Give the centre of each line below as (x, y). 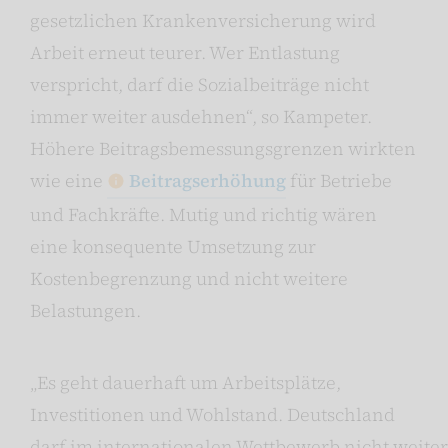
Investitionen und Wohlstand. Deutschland (212, 414)
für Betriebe (339, 180)
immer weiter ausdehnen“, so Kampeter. (201, 116)
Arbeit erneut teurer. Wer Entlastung (185, 52)
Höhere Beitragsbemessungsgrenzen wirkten (223, 148)
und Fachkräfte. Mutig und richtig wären (203, 214)
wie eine (68, 180)
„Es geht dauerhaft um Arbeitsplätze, (185, 382)
